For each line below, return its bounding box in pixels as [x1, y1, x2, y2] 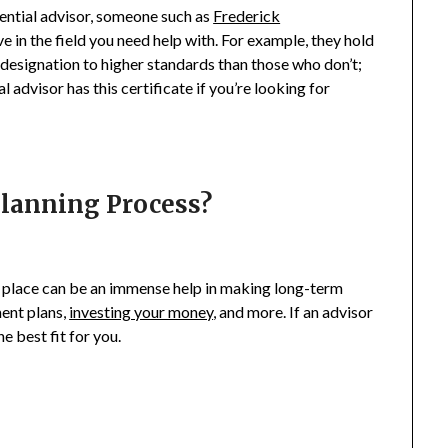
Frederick [213, 6, 281, 26]
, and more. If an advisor [213, 302, 374, 322]
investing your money [69, 302, 214, 322]
